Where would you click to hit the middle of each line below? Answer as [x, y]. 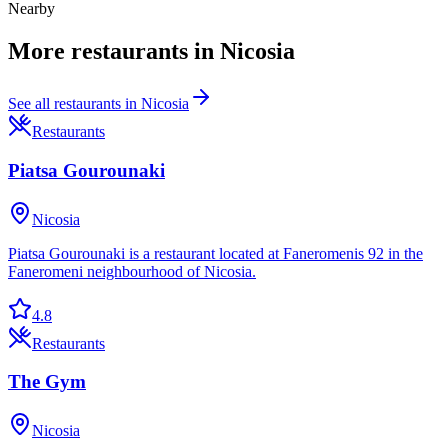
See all [31, 104]
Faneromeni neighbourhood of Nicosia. [132, 271]
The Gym [47, 382]
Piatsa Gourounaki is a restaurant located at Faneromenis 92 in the [215, 253]
